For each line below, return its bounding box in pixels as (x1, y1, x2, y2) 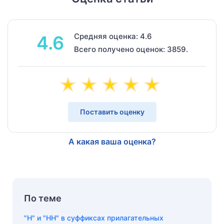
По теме (24, 192, 61, 203)
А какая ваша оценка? (68, 136, 156, 146)
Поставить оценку (79, 107, 144, 116)
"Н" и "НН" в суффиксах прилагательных (24, 213, 163, 222)
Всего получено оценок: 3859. (73, 44, 188, 54)
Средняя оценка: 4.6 (73, 31, 152, 41)
